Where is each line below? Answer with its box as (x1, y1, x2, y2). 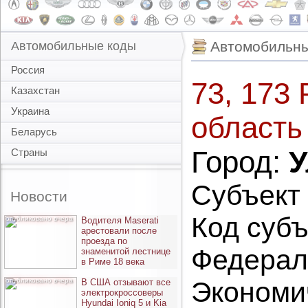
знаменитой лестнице (81, 246, 170, 256)
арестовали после (81, 225, 157, 236)
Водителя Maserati (81, 215, 159, 225)
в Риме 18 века (81, 256, 144, 267)
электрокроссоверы (81, 287, 163, 298)
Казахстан (11, 85, 60, 96)
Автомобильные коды (11, 39, 136, 53)
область (191, 111, 302, 144)
